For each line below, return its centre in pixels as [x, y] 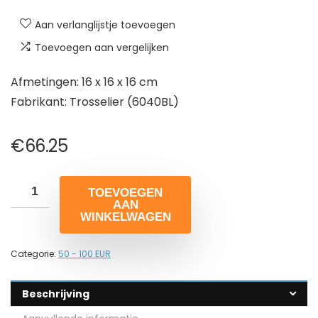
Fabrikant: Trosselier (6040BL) [95, 102]
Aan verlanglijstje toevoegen [105, 24]
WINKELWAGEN [125, 216]
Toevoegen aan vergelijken [102, 47]
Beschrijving [56, 294]
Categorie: [34, 253]
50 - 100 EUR [84, 253]
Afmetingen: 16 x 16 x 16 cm [84, 82]
